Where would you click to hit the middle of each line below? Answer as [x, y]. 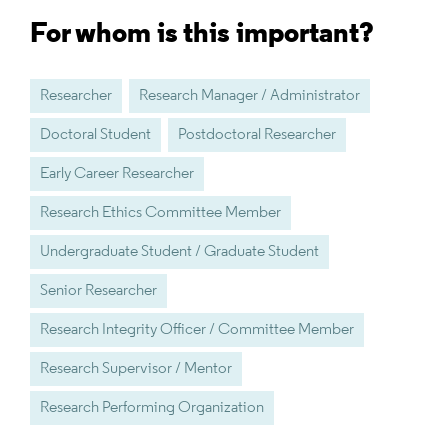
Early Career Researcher [117, 174]
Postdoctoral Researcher [257, 135]
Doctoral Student [95, 135]
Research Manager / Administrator [249, 96]
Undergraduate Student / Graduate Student [179, 252]
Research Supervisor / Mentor [136, 369]
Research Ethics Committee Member [160, 213]
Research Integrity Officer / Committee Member [197, 330]
